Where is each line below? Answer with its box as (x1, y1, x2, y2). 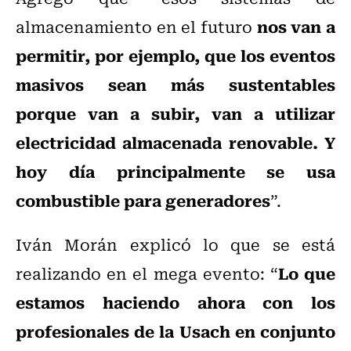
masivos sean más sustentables (16, 71, 335, 97)
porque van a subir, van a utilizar (16, 100, 335, 126)
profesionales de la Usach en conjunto (16, 318, 335, 344)
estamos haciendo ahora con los (16, 289, 335, 315)
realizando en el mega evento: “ (16, 261, 278, 286)
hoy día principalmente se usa (16, 158, 335, 184)
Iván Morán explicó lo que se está (16, 232, 335, 257)
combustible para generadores (16, 187, 270, 213)
